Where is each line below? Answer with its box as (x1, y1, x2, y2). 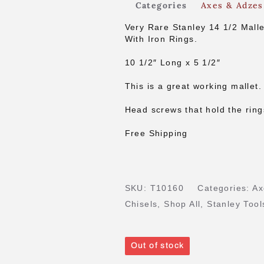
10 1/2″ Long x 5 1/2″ (124, 57, 220, 67)
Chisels (124, 199, 158, 209)
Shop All (164, 199, 201, 209)
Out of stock (130, 240, 184, 250)
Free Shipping (124, 128, 188, 138)
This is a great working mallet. (124, 81, 262, 91)
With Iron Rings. (124, 34, 197, 44)
